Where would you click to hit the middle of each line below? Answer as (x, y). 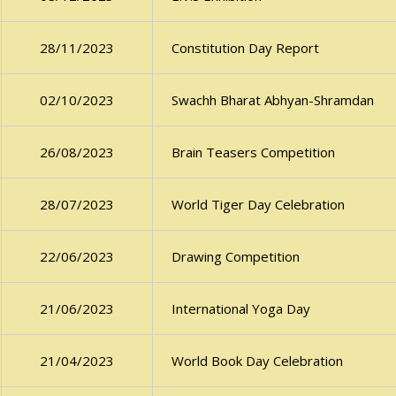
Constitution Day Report (245, 48)
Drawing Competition (235, 257)
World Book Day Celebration (257, 361)
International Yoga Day (240, 309)
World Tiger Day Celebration (258, 205)
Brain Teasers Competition (253, 152)
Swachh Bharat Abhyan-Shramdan (272, 100)
